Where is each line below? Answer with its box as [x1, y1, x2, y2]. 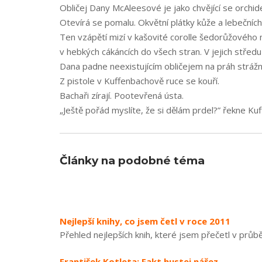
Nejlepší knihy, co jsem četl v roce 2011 [60, 215, 230, 227]
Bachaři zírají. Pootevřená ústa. [60, 89, 184, 101]
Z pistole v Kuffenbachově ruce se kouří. [60, 75, 219, 87]
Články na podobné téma [60, 154, 205, 167]
